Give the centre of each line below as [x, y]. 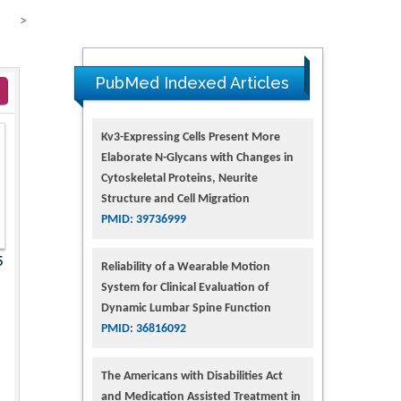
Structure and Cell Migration [175, 199]
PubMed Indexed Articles [192, 82]
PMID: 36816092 [143, 328]
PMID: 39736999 [143, 219]
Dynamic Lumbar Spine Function [186, 308]
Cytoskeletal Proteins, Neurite [179, 178]
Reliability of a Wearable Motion [185, 267]
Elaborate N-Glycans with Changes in [197, 158]
